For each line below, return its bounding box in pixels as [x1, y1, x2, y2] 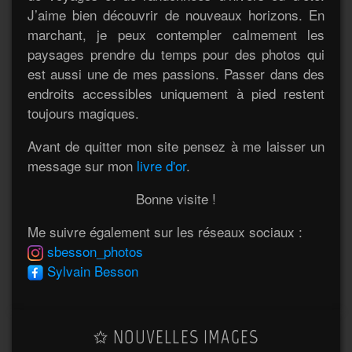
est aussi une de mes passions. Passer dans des [27, 63, 324, 83]
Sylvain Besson [47, 260, 138, 280]
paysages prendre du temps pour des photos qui [27, 43, 324, 64]
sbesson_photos [47, 240, 143, 261]
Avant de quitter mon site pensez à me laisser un [27, 135, 324, 156]
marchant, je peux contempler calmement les [27, 24, 324, 44]
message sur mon [27, 155, 137, 175]
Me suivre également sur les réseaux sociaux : [27, 221, 302, 241]
